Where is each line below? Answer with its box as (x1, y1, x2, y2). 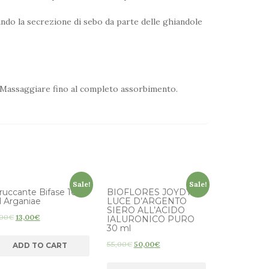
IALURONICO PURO (106, 214, 195, 225)
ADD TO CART (12, 241, 67, 250)
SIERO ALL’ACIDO (106, 205, 185, 216)
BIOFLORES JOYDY (106, 187, 192, 198)
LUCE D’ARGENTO (106, 196, 187, 207)
